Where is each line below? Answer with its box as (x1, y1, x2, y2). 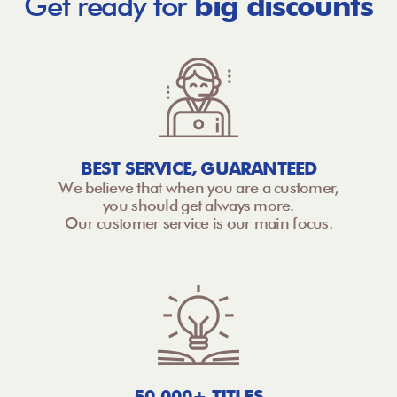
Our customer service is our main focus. (65, 214, 332, 233)
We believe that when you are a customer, (58, 178, 339, 198)
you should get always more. (103, 196, 294, 215)
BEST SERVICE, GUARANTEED (80, 158, 317, 180)
